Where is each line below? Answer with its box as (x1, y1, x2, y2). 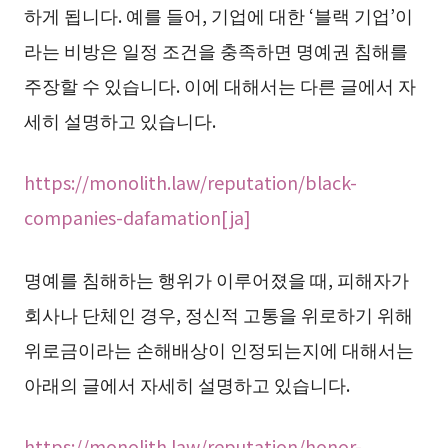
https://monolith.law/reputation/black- (23, 169, 357, 196)
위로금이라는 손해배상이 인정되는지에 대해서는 (23, 335, 414, 362)
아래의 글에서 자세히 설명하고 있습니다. (23, 370, 350, 397)
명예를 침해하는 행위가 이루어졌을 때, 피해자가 (23, 265, 409, 292)
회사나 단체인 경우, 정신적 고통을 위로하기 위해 (23, 300, 413, 327)
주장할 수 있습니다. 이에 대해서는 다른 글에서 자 (23, 72, 416, 99)
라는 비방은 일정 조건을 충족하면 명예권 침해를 (23, 37, 408, 64)
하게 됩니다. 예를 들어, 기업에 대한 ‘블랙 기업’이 (23, 2, 413, 29)
